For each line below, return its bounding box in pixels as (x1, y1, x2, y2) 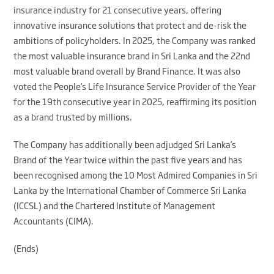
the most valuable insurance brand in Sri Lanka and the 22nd (13, 49, 251, 62)
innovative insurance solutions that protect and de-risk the (13, 18, 247, 32)
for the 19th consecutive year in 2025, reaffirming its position (13, 95, 257, 108)
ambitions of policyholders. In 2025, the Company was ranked (13, 34, 256, 47)
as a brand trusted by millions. (13, 110, 133, 124)
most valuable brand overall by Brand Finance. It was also (13, 64, 241, 78)
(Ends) (13, 242, 39, 255)
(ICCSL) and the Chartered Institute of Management (13, 199, 216, 212)
